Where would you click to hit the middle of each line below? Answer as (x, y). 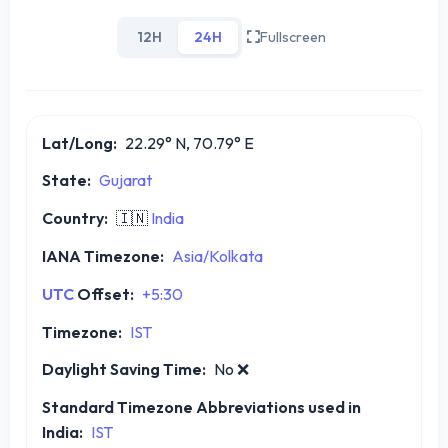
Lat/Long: (79, 142)
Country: (75, 218)
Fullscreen (293, 36)
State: (66, 180)
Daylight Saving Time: (124, 369)
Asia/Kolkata (217, 255)
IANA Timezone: (103, 255)
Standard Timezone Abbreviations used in (201, 407)
